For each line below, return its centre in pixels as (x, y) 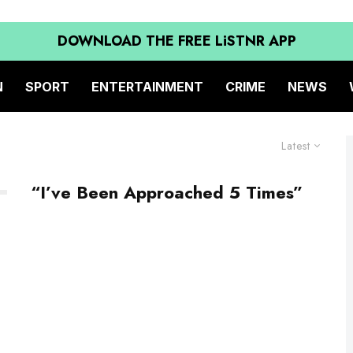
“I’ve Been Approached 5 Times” (167, 192)
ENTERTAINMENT (147, 86)
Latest (296, 146)
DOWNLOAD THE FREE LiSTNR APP (176, 41)
